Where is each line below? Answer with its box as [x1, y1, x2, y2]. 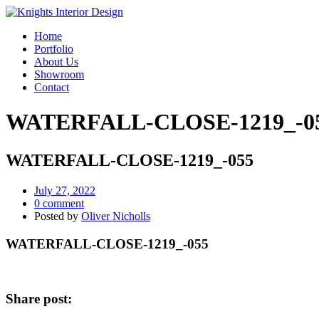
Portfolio [34, 43, 73, 55]
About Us [34, 56, 78, 68]
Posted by [34, 209, 81, 222]
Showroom [34, 68, 84, 80]
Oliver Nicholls [81, 209, 150, 222]
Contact [34, 81, 69, 93]
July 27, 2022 [34, 184, 95, 197]
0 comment [34, 197, 84, 209]
